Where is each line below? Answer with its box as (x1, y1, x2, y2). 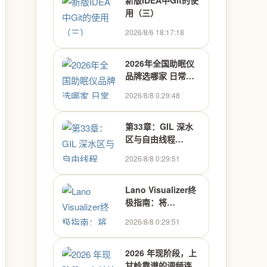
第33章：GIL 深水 (125, 120, 193, 132)
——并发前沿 (125, 158, 175, 170)
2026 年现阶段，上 (125, 247, 197, 259)
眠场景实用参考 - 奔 (125, 82, 200, 94)
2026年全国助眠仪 (125, 57, 194, 69)
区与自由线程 (125, 133, 175, 145)
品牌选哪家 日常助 (125, 70, 194, 82)
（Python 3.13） (125, 145, 190, 157)
